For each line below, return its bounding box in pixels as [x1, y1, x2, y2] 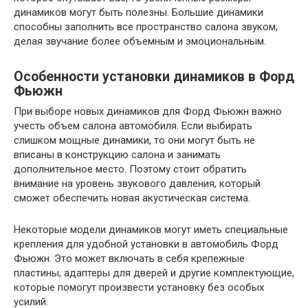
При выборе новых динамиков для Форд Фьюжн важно [14, 105, 282, 118]
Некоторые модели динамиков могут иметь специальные [14, 223, 288, 236]
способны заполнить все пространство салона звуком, [14, 21, 278, 34]
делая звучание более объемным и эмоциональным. [14, 35, 266, 48]
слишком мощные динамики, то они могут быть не [14, 134, 255, 147]
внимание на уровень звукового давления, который [14, 177, 261, 190]
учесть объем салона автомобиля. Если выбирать [14, 120, 252, 133]
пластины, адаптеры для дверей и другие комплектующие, [14, 267, 294, 280]
